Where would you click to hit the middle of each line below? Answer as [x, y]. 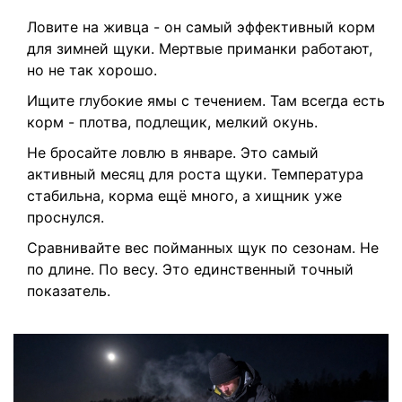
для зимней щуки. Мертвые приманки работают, [200, 49]
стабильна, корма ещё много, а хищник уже [184, 196]
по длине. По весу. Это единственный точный [190, 270]
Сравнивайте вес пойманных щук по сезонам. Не [203, 248]
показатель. [69, 291]
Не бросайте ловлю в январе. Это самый [173, 153]
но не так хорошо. [92, 70]
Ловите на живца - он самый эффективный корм [201, 27]
